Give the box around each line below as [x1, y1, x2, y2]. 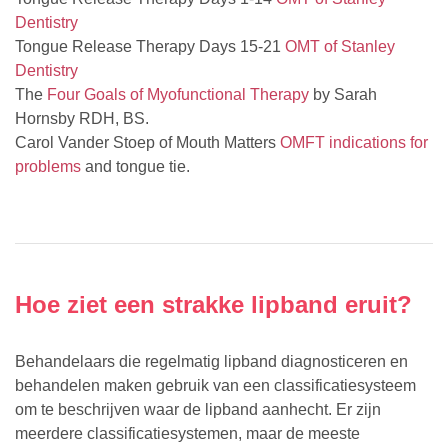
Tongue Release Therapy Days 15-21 [15, 38, 285, 56]
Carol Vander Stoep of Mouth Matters [15, 134, 280, 152]
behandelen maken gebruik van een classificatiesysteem [15, 377, 416, 395]
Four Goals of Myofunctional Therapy [47, 86, 309, 104]
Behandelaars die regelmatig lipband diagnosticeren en [15, 353, 408, 371]
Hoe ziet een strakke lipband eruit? [15, 291, 412, 319]
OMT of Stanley [285, 38, 395, 56]
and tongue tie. [81, 158, 190, 176]
